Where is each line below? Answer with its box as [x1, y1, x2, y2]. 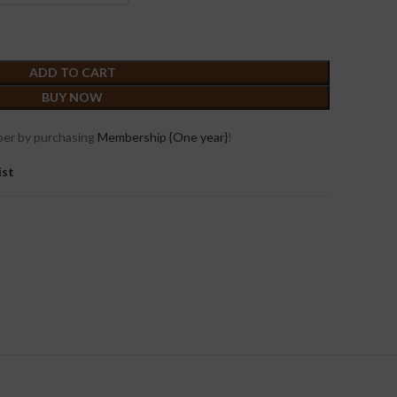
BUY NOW [42, 90, 103, 105]
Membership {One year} [97, 129, 228, 144]
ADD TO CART [28, 65, 116, 80]
